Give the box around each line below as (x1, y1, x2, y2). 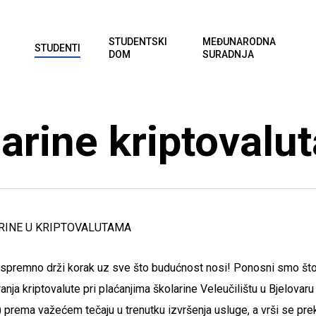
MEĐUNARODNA (202, 36, 276, 47)
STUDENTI (35, 42, 81, 54)
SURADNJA (202, 49, 254, 60)
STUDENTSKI (109, 36, 168, 47)
